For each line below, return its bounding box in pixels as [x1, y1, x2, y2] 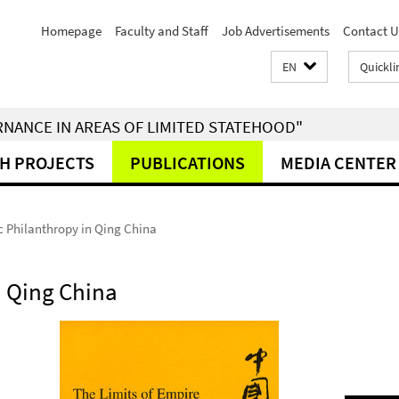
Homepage [41, 22, 102, 39]
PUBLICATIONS [130, 151, 245, 174]
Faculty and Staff [115, 22, 208, 39]
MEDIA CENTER [281, 151, 396, 174]
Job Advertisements [222, 22, 330, 39]
